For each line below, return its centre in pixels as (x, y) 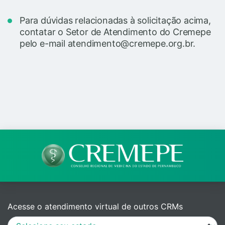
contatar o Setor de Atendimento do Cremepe (115, 32)
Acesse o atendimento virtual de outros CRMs (95, 207)
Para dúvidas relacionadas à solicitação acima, (115, 20)
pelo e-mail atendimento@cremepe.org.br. (108, 43)
